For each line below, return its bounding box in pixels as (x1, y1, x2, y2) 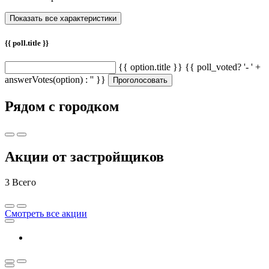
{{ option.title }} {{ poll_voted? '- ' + (118, 61, 261, 72)
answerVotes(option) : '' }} (5, 74, 106, 85)
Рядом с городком (5, 98, 119, 114)
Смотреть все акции (5, 208, 87, 219)
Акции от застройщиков (5, 149, 164, 165)
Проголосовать (113, 75, 168, 85)
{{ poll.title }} (5, 38, 49, 47)
